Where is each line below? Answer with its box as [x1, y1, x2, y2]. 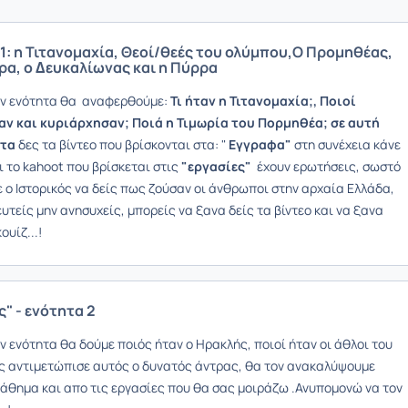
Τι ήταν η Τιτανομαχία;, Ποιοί [168, 92, 356, 109]
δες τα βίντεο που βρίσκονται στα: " [18, 136, 229, 153]
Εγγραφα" [229, 136, 294, 153]
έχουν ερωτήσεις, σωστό [254, 158, 401, 175]
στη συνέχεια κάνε [294, 136, 401, 153]
